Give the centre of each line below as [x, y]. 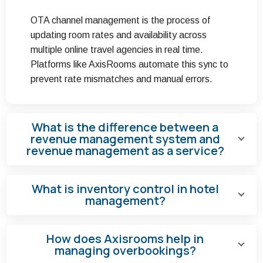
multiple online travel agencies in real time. [117, 49]
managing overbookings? [125, 250]
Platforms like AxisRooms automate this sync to [129, 64]
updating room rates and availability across [119, 35]
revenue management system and [125, 139]
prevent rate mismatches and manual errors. [122, 79]
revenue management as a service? [125, 150]
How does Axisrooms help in [125, 238]
